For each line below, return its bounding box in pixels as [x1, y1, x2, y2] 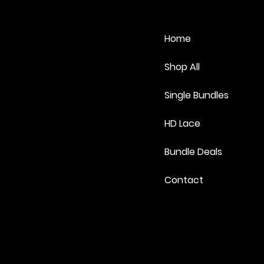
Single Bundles [164, 88, 229, 102]
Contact [164, 173, 203, 187]
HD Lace [164, 116, 200, 130]
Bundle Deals [164, 144, 222, 159]
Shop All [164, 60, 200, 74]
